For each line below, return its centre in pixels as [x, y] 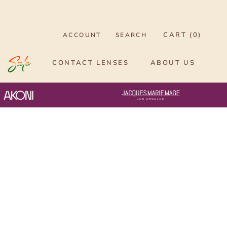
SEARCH [131, 35]
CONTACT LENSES [91, 63]
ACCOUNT [82, 35]
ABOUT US [173, 63]
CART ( [178, 35]
